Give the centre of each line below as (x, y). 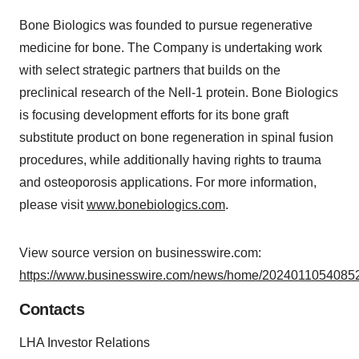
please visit (53, 205)
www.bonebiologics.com (156, 205)
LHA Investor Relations (85, 343)
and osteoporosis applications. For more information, (168, 183)
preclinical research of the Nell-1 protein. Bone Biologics (179, 93)
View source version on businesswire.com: (140, 253)
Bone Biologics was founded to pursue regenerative (166, 26)
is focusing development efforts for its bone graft (154, 115)
